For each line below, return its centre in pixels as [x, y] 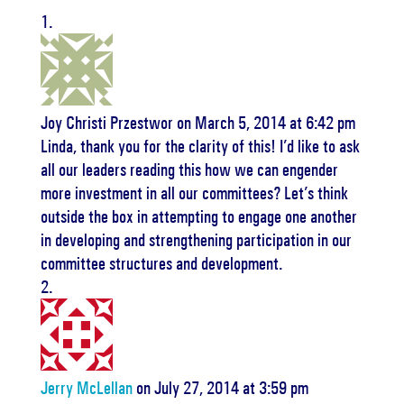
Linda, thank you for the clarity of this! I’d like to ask [200, 146]
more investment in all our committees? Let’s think [194, 193]
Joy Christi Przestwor [106, 123]
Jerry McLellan [86, 388]
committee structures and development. [161, 263]
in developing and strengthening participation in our [196, 240]
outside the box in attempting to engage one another [198, 216]
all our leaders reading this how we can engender [189, 170]
